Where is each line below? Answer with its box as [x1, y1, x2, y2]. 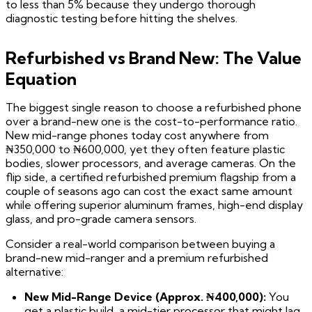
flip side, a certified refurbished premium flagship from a [6, 170, 296, 185]
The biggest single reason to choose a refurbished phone [6, 100, 302, 115]
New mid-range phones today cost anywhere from [6, 128, 269, 143]
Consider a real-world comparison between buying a [6, 237, 275, 251]
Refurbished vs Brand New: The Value [6, 47, 302, 69]
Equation [6, 68, 77, 90]
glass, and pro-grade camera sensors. [6, 212, 196, 226]
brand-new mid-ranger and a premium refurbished [6, 251, 268, 265]
